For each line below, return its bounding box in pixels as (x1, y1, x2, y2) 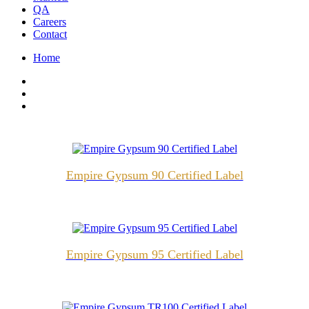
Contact (33, 28, 67, 40)
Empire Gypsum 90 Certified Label (66, 168, 243, 182)
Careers (33, 15, 66, 28)
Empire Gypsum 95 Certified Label (66, 247, 243, 261)
